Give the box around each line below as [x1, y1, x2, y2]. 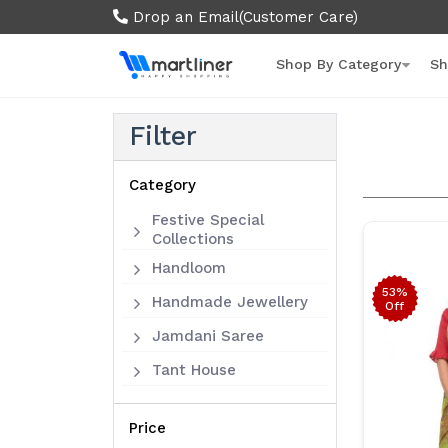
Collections [151, 230, 234, 248]
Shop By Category [275, 56, 401, 72]
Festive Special [151, 211, 264, 229]
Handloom [151, 258, 226, 277]
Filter [129, 121, 198, 151]
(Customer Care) [239, 7, 359, 26]
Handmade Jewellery [151, 292, 308, 311]
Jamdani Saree [151, 326, 264, 345]
